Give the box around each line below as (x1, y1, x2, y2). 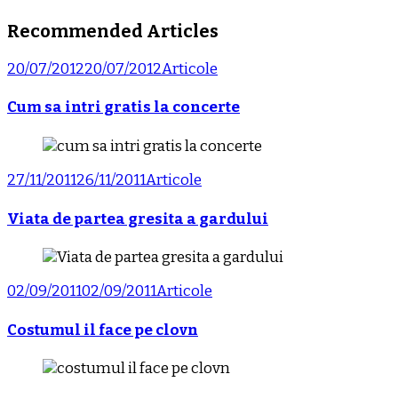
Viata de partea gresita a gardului (7, 209, 268, 228)
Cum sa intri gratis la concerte (7, 98, 240, 117)
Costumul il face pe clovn (7, 320, 198, 339)
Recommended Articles (7, 20, 219, 42)
